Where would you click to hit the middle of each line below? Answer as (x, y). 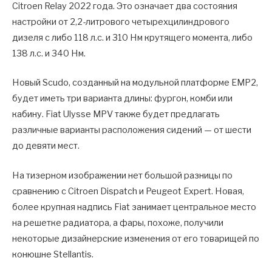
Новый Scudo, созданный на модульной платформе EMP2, (135, 83)
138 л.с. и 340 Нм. (49, 54)
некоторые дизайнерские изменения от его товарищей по (136, 238)
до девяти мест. (46, 146)
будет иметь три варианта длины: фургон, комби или (122, 99)
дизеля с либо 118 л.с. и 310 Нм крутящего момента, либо (132, 38)
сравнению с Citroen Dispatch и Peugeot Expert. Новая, (128, 191)
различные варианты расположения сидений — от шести (132, 130)
